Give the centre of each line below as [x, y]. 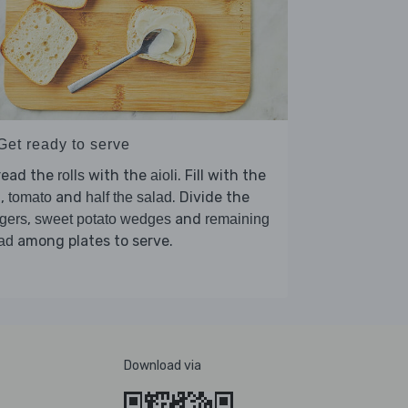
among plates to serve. [93, 241]
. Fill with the [222, 176]
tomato [30, 198]
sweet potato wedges [103, 219]
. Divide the [211, 198]
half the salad [129, 198]
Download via [163, 366]
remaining [237, 219]
